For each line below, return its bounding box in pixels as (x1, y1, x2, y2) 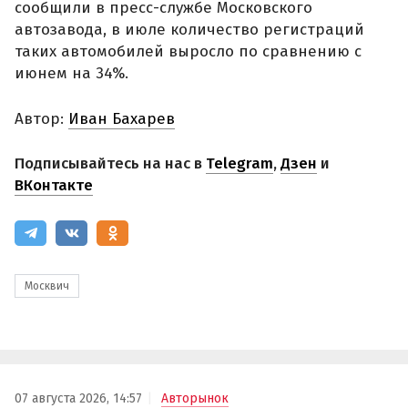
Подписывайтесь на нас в (15, 154, 206, 174)
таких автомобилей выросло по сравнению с (15, 42, 362, 62)
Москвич (25, 279, 69, 292)
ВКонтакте (15, 176, 93, 196)
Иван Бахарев (68, 108, 175, 128)
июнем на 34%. (15, 64, 128, 84)
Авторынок (161, 390, 229, 406)
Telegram (206, 154, 273, 174)
